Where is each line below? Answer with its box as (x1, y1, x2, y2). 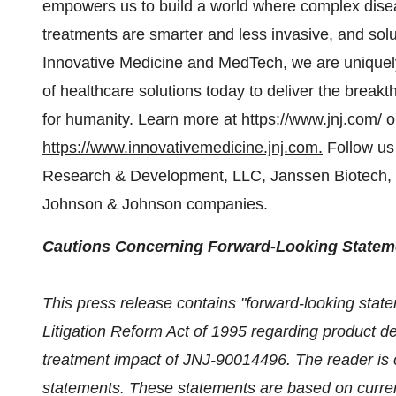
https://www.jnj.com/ (241, 110, 382, 128)
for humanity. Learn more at (42, 110, 241, 128)
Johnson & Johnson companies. (42, 195, 268, 213)
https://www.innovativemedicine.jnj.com (42, 139, 318, 156)
